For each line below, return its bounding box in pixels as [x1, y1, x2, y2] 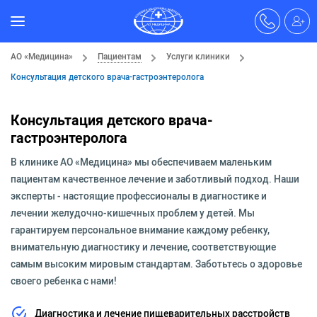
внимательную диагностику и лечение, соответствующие [11, 241, 276, 253]
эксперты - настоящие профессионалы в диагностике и [11, 190, 267, 202]
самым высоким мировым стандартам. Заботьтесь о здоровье [11, 258, 302, 270]
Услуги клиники [166, 51, 230, 62]
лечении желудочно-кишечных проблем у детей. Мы [11, 207, 255, 219]
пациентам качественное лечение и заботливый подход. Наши [11, 173, 299, 185]
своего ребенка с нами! [11, 275, 117, 287]
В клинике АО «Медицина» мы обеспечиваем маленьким [11, 156, 272, 168]
